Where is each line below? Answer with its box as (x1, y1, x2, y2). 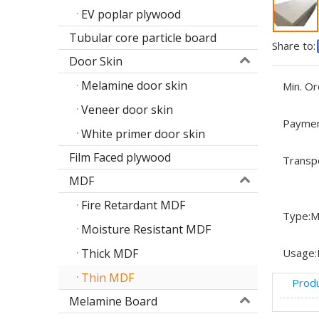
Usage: (283, 246, 317, 261)
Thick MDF (81, 245, 138, 261)
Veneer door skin (81, 101, 173, 117)
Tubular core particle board (69, 29, 216, 46)
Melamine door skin (81, 78, 187, 94)
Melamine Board (69, 293, 157, 309)
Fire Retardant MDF (81, 197, 185, 214)
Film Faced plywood (69, 149, 171, 165)
